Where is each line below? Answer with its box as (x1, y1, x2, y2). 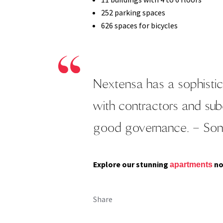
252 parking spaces (101, 7, 165, 17)
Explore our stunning (93, 159, 170, 169)
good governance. (93, 118, 189, 136)
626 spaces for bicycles (101, 20, 178, 30)
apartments (170, 160, 213, 169)
